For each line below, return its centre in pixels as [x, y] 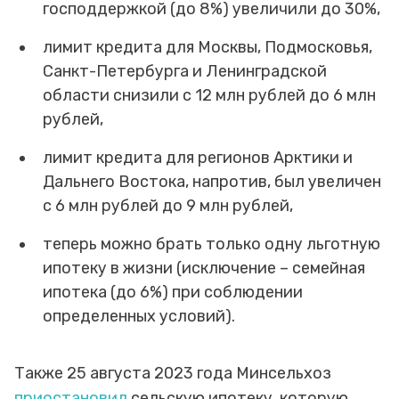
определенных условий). [139, 316]
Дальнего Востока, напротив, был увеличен [212, 181]
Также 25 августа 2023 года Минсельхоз [173, 373]
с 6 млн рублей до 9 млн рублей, [168, 205]
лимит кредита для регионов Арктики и [198, 157]
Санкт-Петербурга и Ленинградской [185, 71]
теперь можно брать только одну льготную [212, 244]
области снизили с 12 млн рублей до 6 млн [209, 95]
